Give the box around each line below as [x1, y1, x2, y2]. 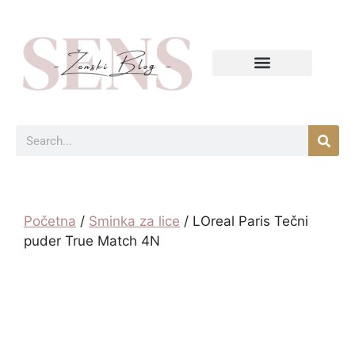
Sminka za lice [89, 213, 180, 230]
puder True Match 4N [24, 233, 160, 250]
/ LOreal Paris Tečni [180, 213, 308, 230]
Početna [24, 213, 76, 230]
